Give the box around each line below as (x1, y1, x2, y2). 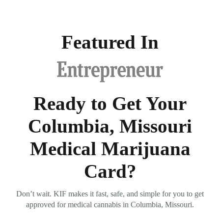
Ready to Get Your (33, 92, 187, 114)
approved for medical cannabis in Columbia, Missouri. (26, 200, 194, 209)
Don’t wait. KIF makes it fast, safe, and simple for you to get (16, 189, 204, 198)
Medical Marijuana (29, 137, 191, 159)
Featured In (61, 31, 159, 53)
